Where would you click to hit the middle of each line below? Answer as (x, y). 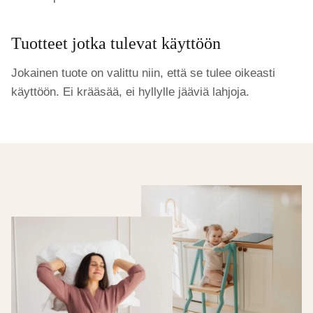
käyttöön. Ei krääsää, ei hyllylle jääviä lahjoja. (130, 92)
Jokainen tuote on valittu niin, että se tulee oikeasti (143, 73)
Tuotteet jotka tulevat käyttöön (116, 44)
